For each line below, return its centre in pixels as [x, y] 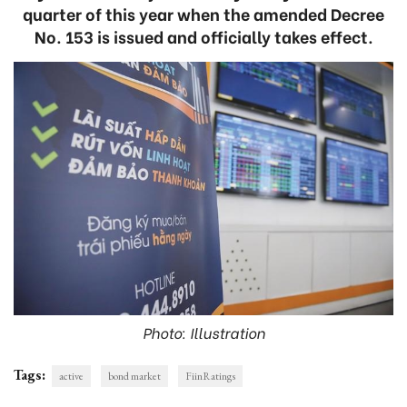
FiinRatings [210, 376]
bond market [134, 376]
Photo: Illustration [203, 332]
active [71, 376]
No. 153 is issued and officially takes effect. [203, 36]
